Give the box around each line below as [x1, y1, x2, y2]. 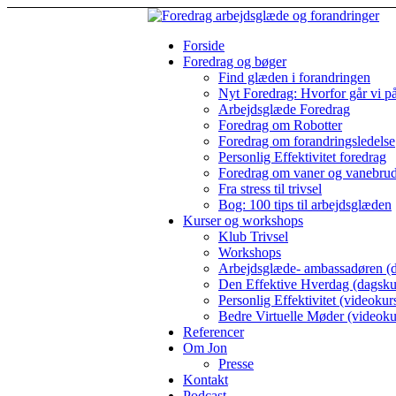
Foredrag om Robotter [218, 118, 342, 133]
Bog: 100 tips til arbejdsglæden [218, 197, 392, 212]
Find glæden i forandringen [218, 70, 370, 85]
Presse [218, 356, 254, 371]
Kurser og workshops [183, 213, 303, 228]
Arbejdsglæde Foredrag [218, 102, 350, 117]
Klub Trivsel [218, 229, 288, 244]
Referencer [183, 324, 244, 339]
